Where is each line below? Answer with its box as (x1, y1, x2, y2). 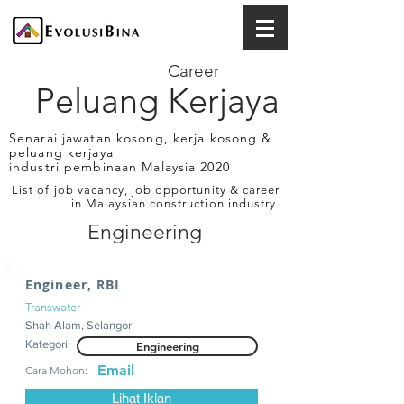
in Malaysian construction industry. (70, 197, 280, 210)
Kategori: (25, 337, 70, 351)
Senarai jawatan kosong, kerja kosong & (9, 130, 272, 146)
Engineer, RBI (25, 276, 121, 293)
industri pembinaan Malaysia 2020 (9, 159, 230, 175)
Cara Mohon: (25, 363, 87, 377)
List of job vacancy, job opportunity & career (12, 183, 280, 197)
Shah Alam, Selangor (25, 318, 132, 332)
